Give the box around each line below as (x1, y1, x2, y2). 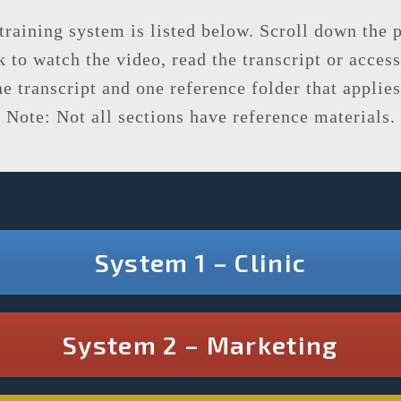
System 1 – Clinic (94, 246, 307, 277)
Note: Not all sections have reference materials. (5, 106, 396, 126)
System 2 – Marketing (63, 328, 338, 360)
